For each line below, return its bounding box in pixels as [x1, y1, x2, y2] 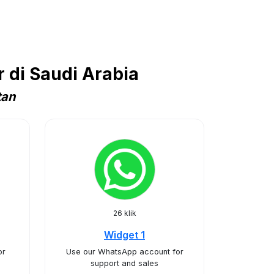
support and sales [91, 259, 158, 268]
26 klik [113, 209, 136, 218]
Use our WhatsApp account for [65, 247, 183, 256]
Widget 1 [104, 229, 145, 241]
